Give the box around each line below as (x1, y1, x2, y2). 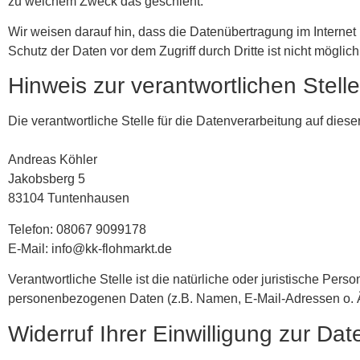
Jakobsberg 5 (8, 172, 85, 186)
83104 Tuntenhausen (8, 191, 129, 206)
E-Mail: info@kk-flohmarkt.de (8, 241, 172, 256)
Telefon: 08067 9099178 (8, 222, 146, 236)
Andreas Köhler (8, 153, 97, 167)
